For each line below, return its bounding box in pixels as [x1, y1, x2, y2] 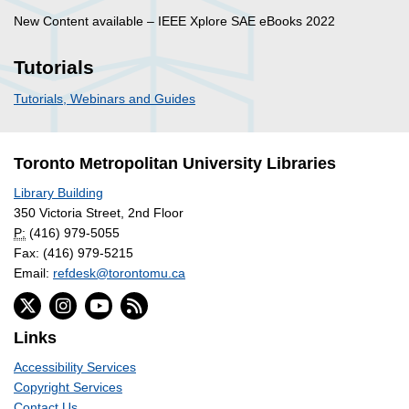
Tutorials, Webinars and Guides [14, 91, 195, 107]
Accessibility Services [14, 360, 136, 375]
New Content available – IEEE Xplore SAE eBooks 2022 [14, 14, 335, 29]
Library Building [14, 185, 103, 201]
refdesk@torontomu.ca [53, 266, 185, 281]
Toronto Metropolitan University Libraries [14, 154, 336, 173]
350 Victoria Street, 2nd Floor [14, 205, 184, 221]
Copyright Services [14, 380, 122, 395]
